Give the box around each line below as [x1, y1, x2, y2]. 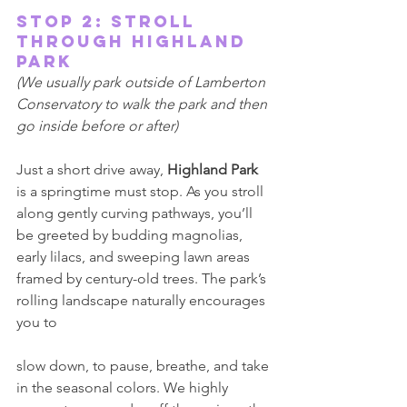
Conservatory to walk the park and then [16, 95, 271, 113]
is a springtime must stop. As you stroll [16, 183, 267, 200]
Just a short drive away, [16, 161, 167, 178]
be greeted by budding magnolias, [16, 226, 246, 243]
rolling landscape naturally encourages [16, 292, 269, 309]
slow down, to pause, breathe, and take [16, 357, 273, 374]
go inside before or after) [16, 117, 182, 134]
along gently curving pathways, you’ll [16, 204, 256, 222]
